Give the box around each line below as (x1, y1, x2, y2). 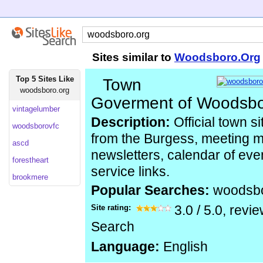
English (160, 240, 208, 254)
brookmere (12, 173, 48, 181)
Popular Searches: (91, 183, 213, 198)
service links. (91, 164, 170, 179)
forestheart (12, 156, 49, 164)
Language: (91, 240, 160, 254)
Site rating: (91, 203, 133, 212)
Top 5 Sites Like (15, 75, 74, 83)
